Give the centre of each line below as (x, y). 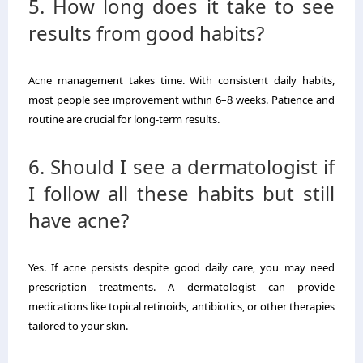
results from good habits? (146, 32)
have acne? (79, 220)
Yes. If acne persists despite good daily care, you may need (181, 267)
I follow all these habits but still (181, 193)
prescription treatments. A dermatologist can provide (181, 286)
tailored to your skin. (78, 325)
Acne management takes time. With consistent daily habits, (181, 80)
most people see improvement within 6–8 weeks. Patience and (181, 99)
